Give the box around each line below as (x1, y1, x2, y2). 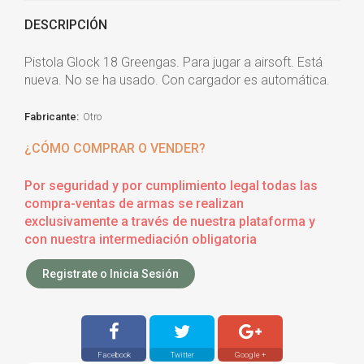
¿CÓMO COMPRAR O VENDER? (24, 140, 206, 156)
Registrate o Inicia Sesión (42, 266, 179, 280)
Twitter (170, 349, 194, 359)
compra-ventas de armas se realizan (24, 195, 244, 211)
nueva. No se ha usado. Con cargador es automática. (24, 71, 330, 88)
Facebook (97, 349, 131, 359)
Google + (235, 349, 266, 359)
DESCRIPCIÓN (24, 16, 107, 32)
